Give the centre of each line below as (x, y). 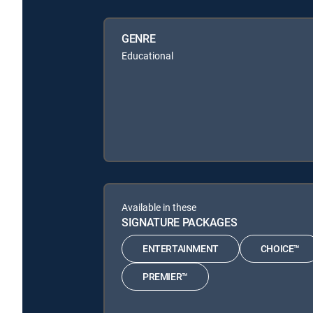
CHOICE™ (280, 249)
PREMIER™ (165, 277)
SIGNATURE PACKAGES (180, 222)
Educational (147, 55)
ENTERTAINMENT (181, 249)
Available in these (159, 207)
